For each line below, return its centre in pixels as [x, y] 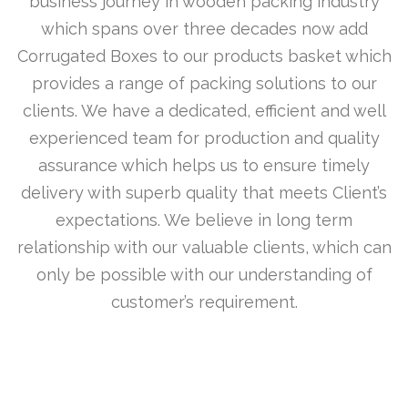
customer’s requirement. [204, 302]
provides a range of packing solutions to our [204, 83]
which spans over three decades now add [204, 29]
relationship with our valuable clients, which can [204, 247]
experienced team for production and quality [204, 138]
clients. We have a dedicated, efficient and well [204, 111]
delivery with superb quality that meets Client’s [204, 193]
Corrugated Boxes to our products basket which [204, 56]
